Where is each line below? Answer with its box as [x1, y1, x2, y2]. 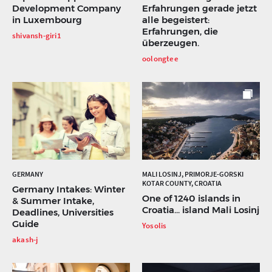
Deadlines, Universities [12, 206, 114, 218]
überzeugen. [142, 36, 199, 49]
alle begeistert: [142, 13, 209, 25]
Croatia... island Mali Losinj [142, 203, 259, 216]
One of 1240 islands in [142, 192, 240, 204]
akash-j [12, 234, 38, 245]
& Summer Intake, [12, 194, 94, 206]
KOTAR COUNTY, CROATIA [142, 178, 222, 188]
